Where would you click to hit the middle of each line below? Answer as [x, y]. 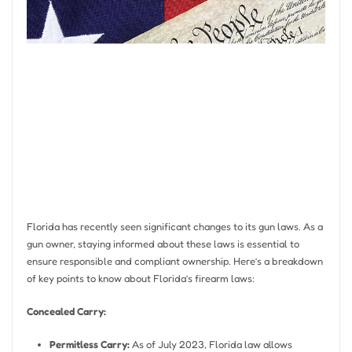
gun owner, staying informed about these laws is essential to [163, 243]
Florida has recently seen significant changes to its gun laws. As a [174, 226]
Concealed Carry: [66, 311]
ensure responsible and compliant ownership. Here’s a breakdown [174, 260]
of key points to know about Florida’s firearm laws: [140, 278]
